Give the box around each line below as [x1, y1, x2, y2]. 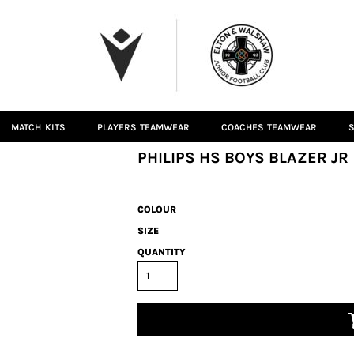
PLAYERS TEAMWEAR [96, 122, 190, 134]
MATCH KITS [11, 122, 66, 134]
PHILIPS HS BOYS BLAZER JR [137, 149, 348, 167]
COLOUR [137, 204, 176, 215]
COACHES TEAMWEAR [221, 122, 318, 134]
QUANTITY [137, 247, 186, 258]
